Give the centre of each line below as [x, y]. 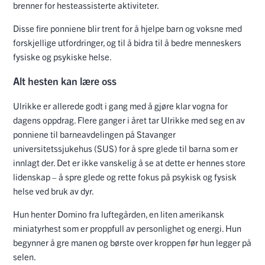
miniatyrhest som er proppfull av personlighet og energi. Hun [127, 228]
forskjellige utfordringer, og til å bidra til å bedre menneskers [127, 42]
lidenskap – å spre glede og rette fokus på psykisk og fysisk [125, 176]
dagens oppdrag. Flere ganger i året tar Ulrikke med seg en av [129, 119]
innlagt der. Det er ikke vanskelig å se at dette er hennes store [129, 162]
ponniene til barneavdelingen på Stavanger [94, 134]
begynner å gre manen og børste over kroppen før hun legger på [132, 242]
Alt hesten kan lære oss [65, 81]
